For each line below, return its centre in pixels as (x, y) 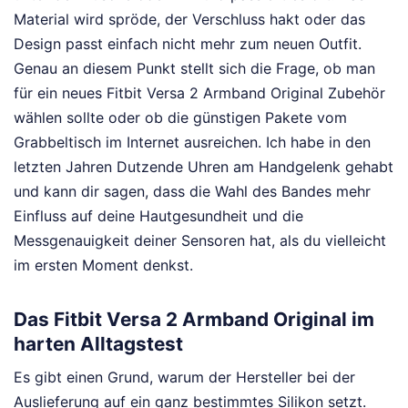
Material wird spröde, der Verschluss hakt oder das (189, 20)
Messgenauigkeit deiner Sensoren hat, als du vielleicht (200, 241)
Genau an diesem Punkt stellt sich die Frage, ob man (194, 69)
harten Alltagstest (98, 343)
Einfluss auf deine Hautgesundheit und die (158, 216)
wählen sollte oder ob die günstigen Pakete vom (180, 118)
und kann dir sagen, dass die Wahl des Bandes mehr (192, 192)
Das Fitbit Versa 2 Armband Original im (194, 319)
